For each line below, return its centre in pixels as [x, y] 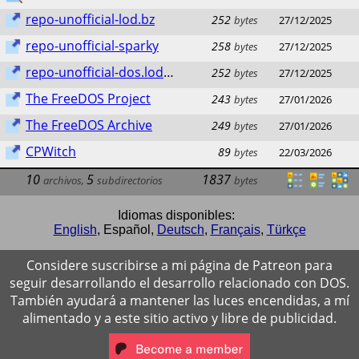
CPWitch [51, 152]
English [75, 229]
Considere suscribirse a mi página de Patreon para [179, 265]
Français [235, 229]
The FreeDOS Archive [89, 125]
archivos [63, 181]
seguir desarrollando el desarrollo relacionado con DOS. [179, 282]
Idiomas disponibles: [176, 215]
